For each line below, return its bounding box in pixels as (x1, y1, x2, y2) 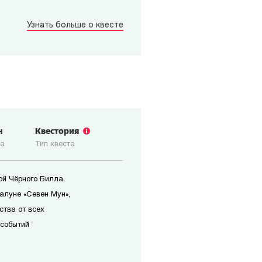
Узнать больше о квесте (27, 21, 123, 30)
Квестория (41, 126, 79, 136)
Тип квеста (35, 140, 75, 148)
